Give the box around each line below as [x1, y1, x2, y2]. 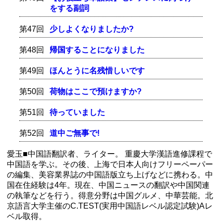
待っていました [50, 108, 106, 116]
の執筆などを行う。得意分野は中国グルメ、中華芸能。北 [7, 191, 213, 200]
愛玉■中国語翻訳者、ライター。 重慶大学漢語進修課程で [7, 149, 212, 158]
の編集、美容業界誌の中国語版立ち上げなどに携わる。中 [7, 170, 213, 179]
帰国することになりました [50, 45, 145, 54]
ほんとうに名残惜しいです [50, 66, 145, 75]
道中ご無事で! [50, 128, 100, 137]
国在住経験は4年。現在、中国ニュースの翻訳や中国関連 [7, 180, 210, 189]
